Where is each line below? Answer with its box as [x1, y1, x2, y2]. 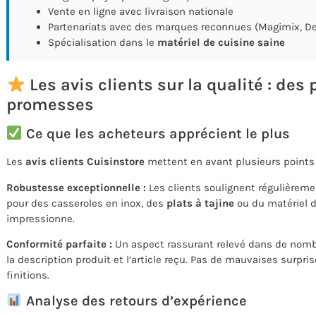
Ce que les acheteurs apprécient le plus [22, 126, 290, 142]
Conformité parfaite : [6, 238, 112, 250]
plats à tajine [166, 196, 234, 209]
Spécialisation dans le [48, 36, 157, 49]
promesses [6, 95, 94, 115]
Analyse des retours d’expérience [22, 293, 247, 310]
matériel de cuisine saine [157, 36, 285, 49]
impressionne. [6, 212, 75, 225]
